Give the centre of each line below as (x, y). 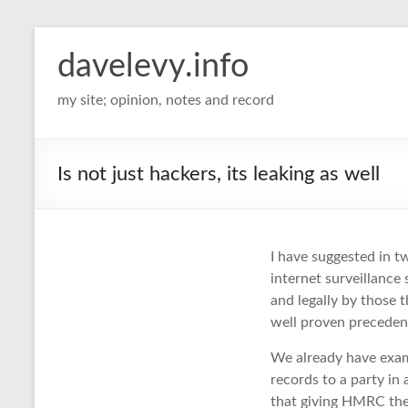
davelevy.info (153, 66)
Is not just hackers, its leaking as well (219, 174)
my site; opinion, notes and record (166, 100)
